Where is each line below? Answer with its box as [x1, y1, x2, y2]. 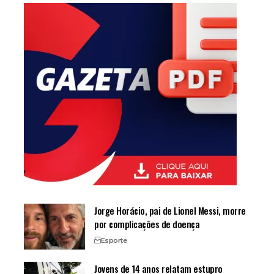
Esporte [100, 236, 127, 245]
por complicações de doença [94, 217, 199, 231]
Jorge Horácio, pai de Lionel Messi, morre [94, 204, 246, 217]
